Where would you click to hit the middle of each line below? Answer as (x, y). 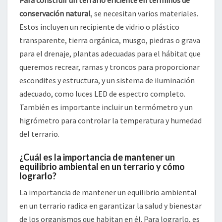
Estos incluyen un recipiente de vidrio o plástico (99, 27)
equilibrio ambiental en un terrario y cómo (102, 166)
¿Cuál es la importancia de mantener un (97, 157)
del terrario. (39, 134)
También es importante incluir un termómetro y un (106, 107)
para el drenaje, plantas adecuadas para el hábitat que (110, 54)
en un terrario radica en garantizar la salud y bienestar (111, 206)
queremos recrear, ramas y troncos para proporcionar (110, 67)
